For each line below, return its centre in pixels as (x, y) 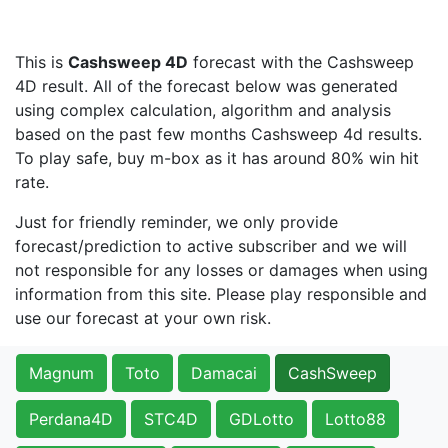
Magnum (61, 373)
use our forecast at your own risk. (143, 318)
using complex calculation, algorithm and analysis (203, 110)
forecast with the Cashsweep (301, 62)
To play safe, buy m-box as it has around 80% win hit (217, 158)
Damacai (224, 373)
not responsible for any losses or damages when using (221, 270)
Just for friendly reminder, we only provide (176, 222)
